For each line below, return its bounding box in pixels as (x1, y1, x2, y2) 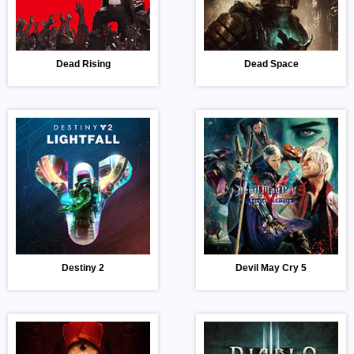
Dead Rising (55, 58, 111, 70)
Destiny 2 (62, 262, 104, 274)
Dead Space (243, 58, 299, 70)
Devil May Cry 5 (235, 262, 307, 274)
